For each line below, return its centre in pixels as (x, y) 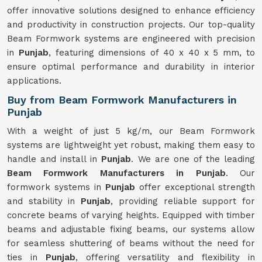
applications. (34, 81)
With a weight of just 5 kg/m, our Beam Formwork (131, 131)
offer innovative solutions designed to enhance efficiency (131, 11)
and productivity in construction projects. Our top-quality (131, 25)
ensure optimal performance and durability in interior (131, 67)
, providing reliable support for (183, 201)
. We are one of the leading (193, 159)
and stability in (44, 201)
